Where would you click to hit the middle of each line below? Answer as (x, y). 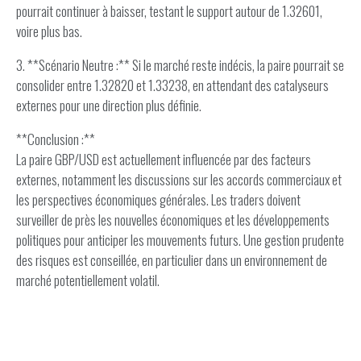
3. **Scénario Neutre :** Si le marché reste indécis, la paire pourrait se (180, 65)
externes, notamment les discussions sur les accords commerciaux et (179, 179)
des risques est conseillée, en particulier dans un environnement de (172, 260)
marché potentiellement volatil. (88, 280)
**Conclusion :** (56, 139)
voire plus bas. (49, 31)
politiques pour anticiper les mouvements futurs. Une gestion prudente (180, 240)
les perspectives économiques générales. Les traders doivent (158, 199)
